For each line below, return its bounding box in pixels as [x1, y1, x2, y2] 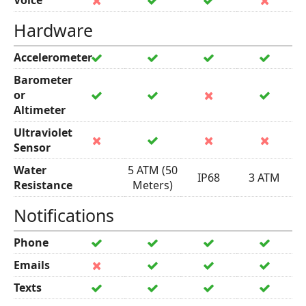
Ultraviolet [14, 125, 72, 140]
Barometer [14, 72, 72, 87]
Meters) [132, 178, 173, 193]
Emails [14, 258, 50, 273]
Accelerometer [14, 50, 92, 65]
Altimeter [14, 102, 66, 117]
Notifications [14, 204, 114, 227]
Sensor [14, 140, 51, 155]
